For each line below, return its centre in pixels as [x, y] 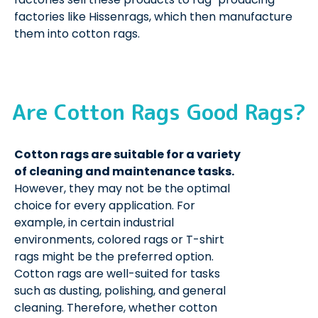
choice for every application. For [105, 206]
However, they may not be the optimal [122, 189]
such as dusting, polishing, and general [120, 291]
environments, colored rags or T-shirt [119, 240]
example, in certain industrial [94, 223]
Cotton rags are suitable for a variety [127, 155]
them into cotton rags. [77, 34]
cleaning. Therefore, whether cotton [116, 308]
